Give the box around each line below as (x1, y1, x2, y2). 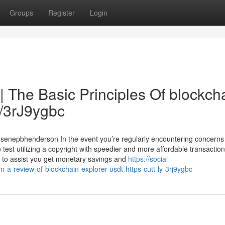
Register (48, 8, 75, 18)
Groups (10, 8, 33, 18)
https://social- (128, 154, 170, 164)
